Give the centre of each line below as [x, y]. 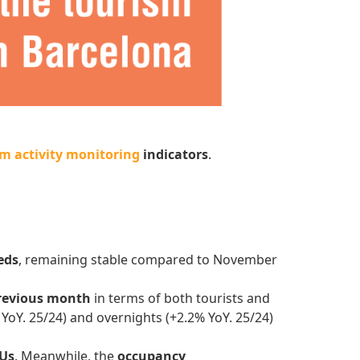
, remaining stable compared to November [148, 260]
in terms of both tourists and [180, 299]
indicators [174, 155]
